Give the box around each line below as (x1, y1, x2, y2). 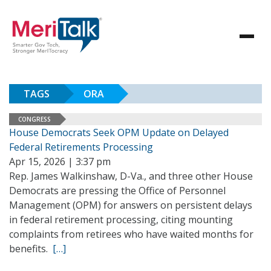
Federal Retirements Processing (9, 140, 153, 154)
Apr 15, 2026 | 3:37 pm (9, 155, 111, 168)
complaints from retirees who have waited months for (9, 227, 253, 241)
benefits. (9, 242, 53, 255)
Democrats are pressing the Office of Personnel (9, 184, 226, 197)
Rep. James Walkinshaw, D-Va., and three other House (9, 169, 253, 183)
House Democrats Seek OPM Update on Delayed (9, 126, 229, 139)
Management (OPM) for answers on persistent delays (9, 198, 252, 212)
